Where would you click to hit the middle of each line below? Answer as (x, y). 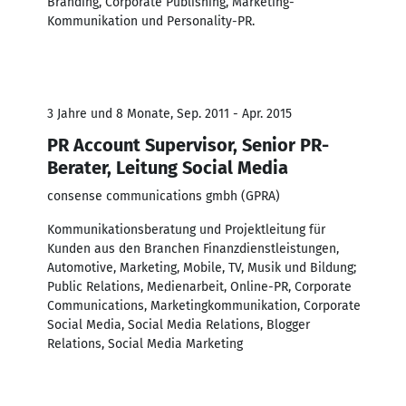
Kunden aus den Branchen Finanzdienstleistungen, (193, 248)
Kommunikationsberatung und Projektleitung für (186, 229)
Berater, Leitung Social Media (168, 167)
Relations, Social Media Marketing (145, 343)
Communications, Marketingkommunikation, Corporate (204, 305)
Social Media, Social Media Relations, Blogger (179, 324)
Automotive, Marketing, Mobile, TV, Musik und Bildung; (202, 267)
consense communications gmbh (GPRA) (164, 196)
